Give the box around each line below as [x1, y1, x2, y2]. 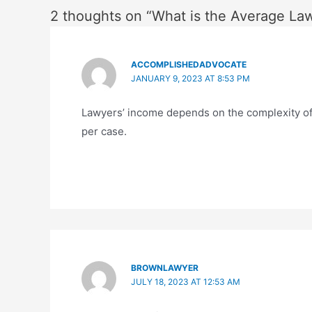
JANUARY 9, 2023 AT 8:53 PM [130, 72, 250, 84]
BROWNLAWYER [130, 263, 198, 274]
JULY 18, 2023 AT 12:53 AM [130, 276, 240, 288]
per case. [81, 124, 127, 138]
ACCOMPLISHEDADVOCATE [130, 58, 247, 70]
